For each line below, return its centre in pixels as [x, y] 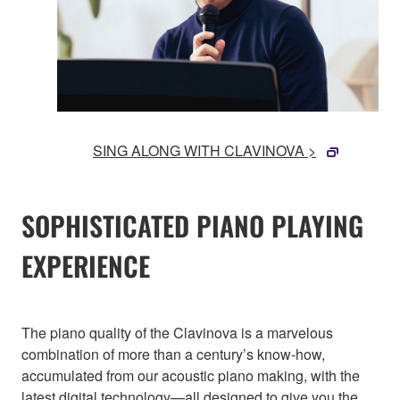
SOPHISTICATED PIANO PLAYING [192, 225]
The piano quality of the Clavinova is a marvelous [177, 332]
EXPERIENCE [86, 265]
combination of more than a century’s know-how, [173, 354]
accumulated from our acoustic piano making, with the [191, 375]
